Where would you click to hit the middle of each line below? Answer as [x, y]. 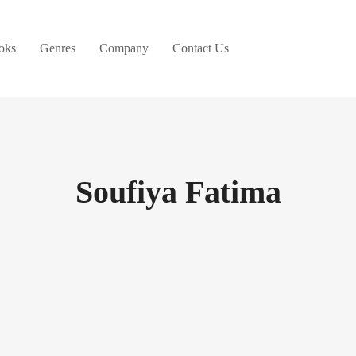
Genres [58, 48]
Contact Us [201, 48]
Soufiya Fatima [178, 192]
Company [124, 48]
